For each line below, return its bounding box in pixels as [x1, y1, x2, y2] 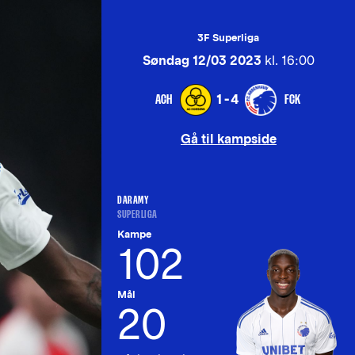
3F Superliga [197, 32, 259, 44]
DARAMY [117, 193, 148, 206]
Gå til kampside [180, 132, 277, 147]
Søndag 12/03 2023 [142, 53, 261, 68]
